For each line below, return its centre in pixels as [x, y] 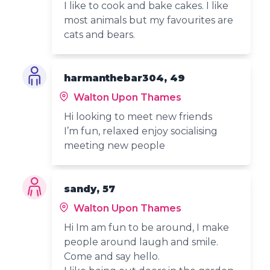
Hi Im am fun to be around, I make [147, 227]
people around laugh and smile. [141, 242]
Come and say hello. [112, 256]
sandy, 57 [90, 189]
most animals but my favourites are [149, 20]
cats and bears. [100, 34]
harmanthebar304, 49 [125, 78]
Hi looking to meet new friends [138, 116]
